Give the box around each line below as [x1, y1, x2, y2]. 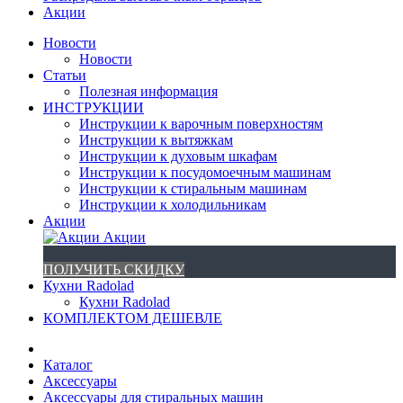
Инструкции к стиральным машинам [79, 181, 307, 196]
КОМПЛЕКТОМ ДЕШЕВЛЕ [43, 310, 222, 326]
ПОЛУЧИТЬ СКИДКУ [43, 262, 184, 277]
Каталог [43, 357, 93, 372]
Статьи [43, 67, 86, 83]
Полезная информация [79, 84, 218, 99]
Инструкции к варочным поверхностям [79, 116, 323, 131]
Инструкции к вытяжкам [79, 132, 233, 148]
